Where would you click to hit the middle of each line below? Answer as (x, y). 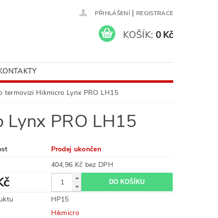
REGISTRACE (155, 13)
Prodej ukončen (76, 149)
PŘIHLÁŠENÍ (112, 13)
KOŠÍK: (138, 35)
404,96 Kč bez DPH (99, 165)
